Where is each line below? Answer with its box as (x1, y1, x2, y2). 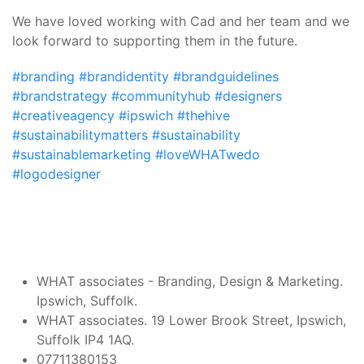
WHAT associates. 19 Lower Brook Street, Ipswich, (37, 312, 346, 328)
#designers (210, 88, 282, 104)
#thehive (173, 107, 230, 123)
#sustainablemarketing (12, 146, 151, 162)
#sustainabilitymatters (12, 127, 148, 143)
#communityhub (107, 88, 210, 104)
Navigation (11, 300, 121, 327)
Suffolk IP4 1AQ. (37, 331, 134, 348)
